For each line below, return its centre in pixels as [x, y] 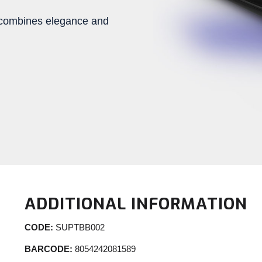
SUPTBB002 [79, 227]
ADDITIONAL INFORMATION [136, 204]
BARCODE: [48, 249]
